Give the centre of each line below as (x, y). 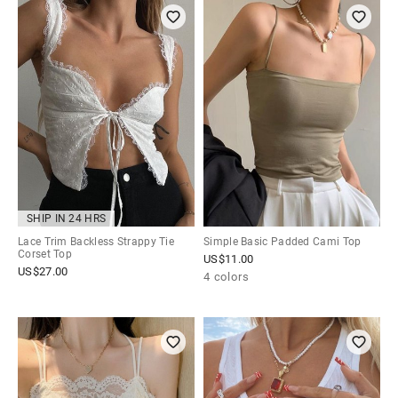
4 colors (227, 277)
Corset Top (45, 255)
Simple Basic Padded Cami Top (283, 242)
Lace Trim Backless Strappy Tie (96, 242)
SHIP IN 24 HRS (67, 219)
